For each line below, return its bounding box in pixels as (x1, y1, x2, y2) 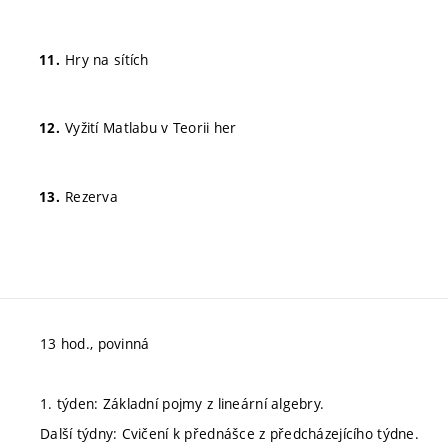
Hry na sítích (65, 49, 149, 69)
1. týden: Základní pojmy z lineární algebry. (40, 394, 325, 414)
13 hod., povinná (40, 334, 150, 354)
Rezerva (65, 187, 118, 206)
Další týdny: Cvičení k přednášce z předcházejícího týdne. (40, 424, 419, 444)
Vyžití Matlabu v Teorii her (65, 118, 237, 138)
